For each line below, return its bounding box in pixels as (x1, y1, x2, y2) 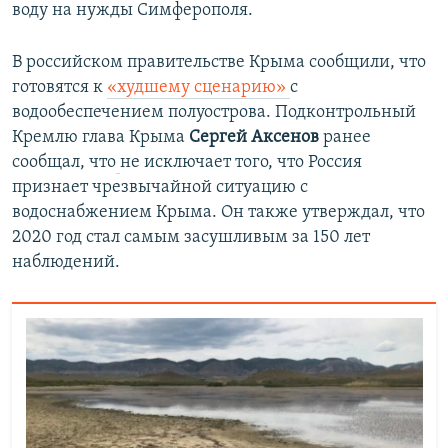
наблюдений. (12, 253, 120, 272)
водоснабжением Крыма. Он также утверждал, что (12, 203, 425, 222)
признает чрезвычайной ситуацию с (12, 178, 308, 197)
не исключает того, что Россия (120, 153, 362, 172)
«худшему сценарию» (107, 78, 290, 97)
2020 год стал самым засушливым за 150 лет (12, 228, 370, 247)
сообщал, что (12, 153, 116, 172)
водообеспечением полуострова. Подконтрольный (12, 103, 416, 122)
